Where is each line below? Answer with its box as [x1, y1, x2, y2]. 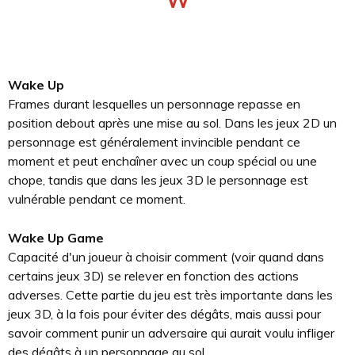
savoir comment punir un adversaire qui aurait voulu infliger [8, 325, 334, 341]
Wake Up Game [8, 230, 104, 246]
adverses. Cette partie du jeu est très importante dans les [8, 287, 333, 303]
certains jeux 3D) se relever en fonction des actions [8, 268, 299, 284]
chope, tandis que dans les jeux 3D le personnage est [8, 172, 308, 188]
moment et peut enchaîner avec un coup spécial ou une [8, 153, 317, 169]
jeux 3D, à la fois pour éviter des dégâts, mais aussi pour [8, 306, 321, 322]
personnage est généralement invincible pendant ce [8, 134, 300, 150]
